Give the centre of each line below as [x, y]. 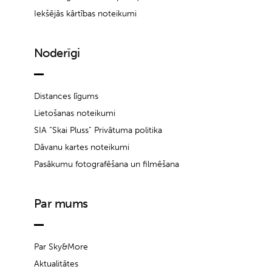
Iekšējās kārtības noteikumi [85, 13]
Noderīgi [57, 53]
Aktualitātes [56, 263]
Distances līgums [66, 96]
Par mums [61, 203]
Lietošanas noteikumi [75, 113]
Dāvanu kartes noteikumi [82, 147]
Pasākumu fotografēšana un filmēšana [107, 164]
